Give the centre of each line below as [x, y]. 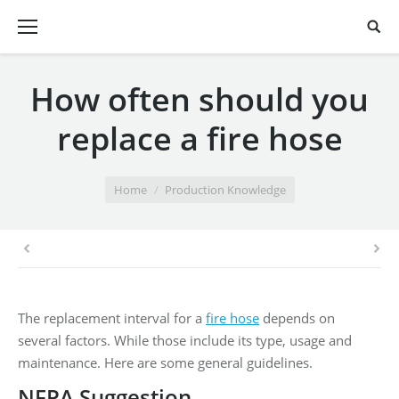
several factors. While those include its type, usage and [185, 340]
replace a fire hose [199, 138]
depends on [297, 318]
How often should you [199, 99]
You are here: [58, 178]
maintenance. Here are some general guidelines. [165, 362]
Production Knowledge [225, 190]
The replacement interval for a [112, 318]
